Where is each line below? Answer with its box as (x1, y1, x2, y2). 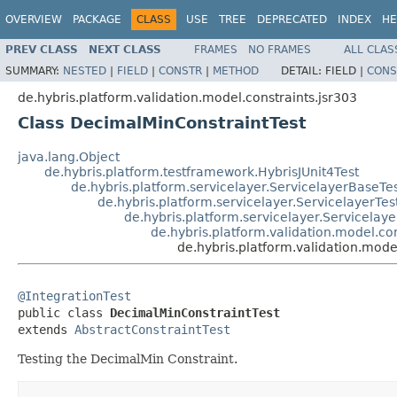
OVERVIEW (5, 13, 62, 26)
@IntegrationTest (18, 288, 131, 303)
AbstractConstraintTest (74, 322, 230, 337)
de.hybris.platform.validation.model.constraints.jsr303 (18, 90, 357, 105)
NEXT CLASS (89, 43, 161, 56)
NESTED (63, 64, 106, 77)
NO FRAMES (248, 43, 311, 56)
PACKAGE (73, 13, 121, 26)
